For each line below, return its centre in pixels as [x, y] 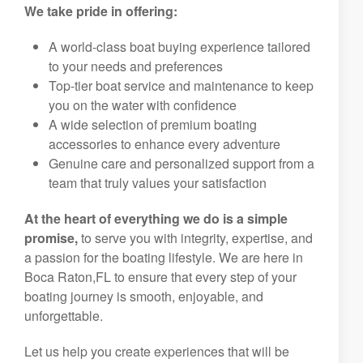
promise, [51, 238]
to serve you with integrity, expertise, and [195, 238]
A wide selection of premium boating [153, 124]
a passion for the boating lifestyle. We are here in [164, 257]
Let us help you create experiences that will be [157, 351]
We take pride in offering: [101, 11]
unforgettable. [64, 316]
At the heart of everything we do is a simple [156, 218]
